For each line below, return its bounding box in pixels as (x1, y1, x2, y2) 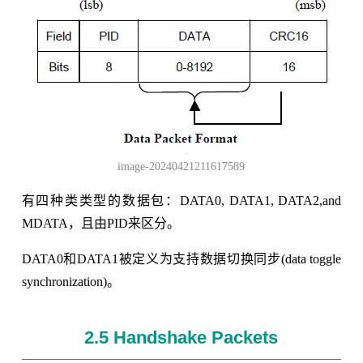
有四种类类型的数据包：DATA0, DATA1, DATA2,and (21, 193, 342, 207)
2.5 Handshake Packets (84, 327, 279, 348)
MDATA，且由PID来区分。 (21, 216, 180, 230)
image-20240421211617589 (117, 160, 246, 173)
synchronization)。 (21, 274, 120, 288)
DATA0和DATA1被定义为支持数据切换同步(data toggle (21, 251, 342, 266)
